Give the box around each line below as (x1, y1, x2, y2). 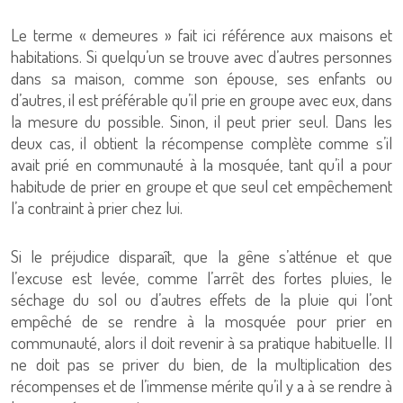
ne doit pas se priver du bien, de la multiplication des (11, 353, 392, 375)
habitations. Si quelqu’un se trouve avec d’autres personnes (11, 45, 392, 67)
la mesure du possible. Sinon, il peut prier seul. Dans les (11, 110, 392, 132)
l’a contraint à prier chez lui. (11, 196, 183, 219)
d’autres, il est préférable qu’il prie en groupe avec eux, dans (11, 88, 392, 111)
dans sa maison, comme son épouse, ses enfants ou (11, 67, 392, 89)
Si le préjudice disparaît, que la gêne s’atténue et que (11, 245, 392, 267)
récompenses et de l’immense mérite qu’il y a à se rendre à (11, 374, 392, 397)
